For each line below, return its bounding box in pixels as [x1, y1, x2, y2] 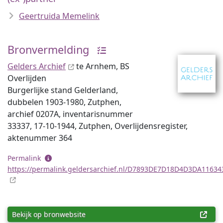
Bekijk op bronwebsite [12, 210, 86, 219]
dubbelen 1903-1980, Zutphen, [7, 97, 121, 108]
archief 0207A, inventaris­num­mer [7, 109, 133, 119]
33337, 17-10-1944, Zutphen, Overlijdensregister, [7, 120, 188, 131]
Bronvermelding [7, 42, 89, 57]
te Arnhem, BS [74, 61, 129, 72]
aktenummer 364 [7, 132, 72, 143]
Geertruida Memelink [19, 10, 100, 21]
